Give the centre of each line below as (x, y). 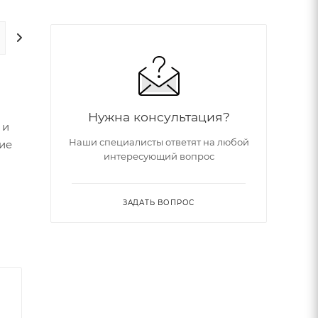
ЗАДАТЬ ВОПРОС (159, 202)
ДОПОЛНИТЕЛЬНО (55, 38)
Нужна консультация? (159, 116)
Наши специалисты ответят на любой (159, 142)
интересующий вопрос (159, 156)
